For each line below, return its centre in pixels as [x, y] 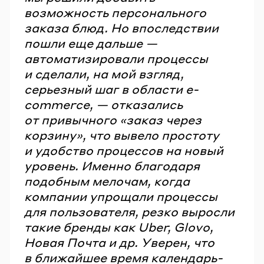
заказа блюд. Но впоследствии [121, 28]
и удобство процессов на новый [124, 151]
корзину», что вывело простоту [122, 135]
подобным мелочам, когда [107, 181]
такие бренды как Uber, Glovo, [119, 227]
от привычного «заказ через [113, 120]
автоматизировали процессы [116, 59]
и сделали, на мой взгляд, [104, 74]
